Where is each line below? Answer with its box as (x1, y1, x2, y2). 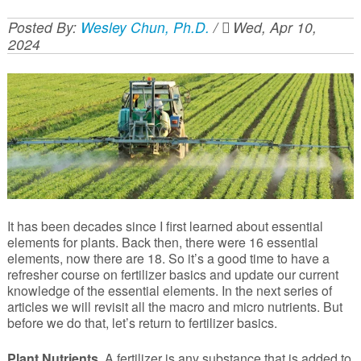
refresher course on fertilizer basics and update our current (6, 265, 338, 284)
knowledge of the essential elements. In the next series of (6, 281, 332, 301)
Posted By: (7, 17, 81, 37)
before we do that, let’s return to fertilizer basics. (6, 313, 284, 333)
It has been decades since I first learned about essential (6, 217, 323, 236)
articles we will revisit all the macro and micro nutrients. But (6, 297, 342, 317)
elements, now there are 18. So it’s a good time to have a (6, 249, 330, 268)
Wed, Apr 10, (233, 17, 317, 37)
